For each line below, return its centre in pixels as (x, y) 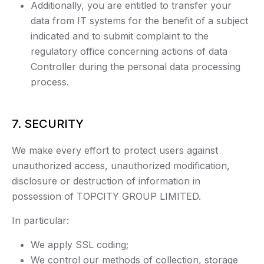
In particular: (40, 221)
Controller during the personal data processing (136, 67)
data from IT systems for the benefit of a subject (139, 21)
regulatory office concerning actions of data (129, 52)
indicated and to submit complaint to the (120, 36)
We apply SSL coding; (80, 245)
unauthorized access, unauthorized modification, (121, 166)
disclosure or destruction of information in (106, 181)
